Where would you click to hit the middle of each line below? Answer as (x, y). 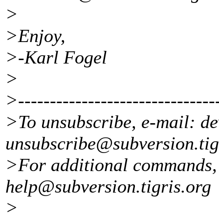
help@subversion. (73, 186)
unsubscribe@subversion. (102, 143)
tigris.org (176, 186)
